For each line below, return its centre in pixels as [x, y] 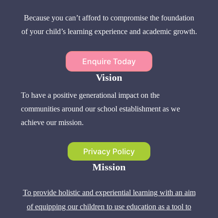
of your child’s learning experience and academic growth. [109, 32]
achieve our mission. [52, 123]
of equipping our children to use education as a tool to [109, 207]
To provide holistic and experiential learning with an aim [109, 193]
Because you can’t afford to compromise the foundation [109, 18]
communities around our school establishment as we [100, 109]
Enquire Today [109, 62]
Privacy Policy [109, 152]
